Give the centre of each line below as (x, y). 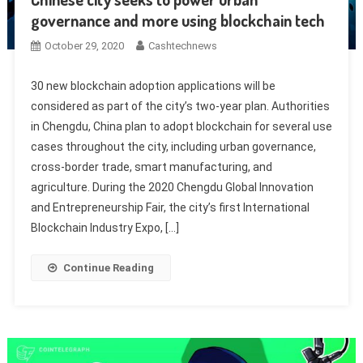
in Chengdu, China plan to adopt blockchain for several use (181, 126)
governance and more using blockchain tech (177, 20)
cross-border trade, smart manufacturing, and (151, 167)
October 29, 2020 (84, 45)
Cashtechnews (182, 45)
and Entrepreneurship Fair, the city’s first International (170, 207)
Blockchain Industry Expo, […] (105, 227)
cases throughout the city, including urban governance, (173, 146)
